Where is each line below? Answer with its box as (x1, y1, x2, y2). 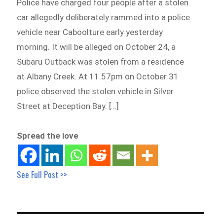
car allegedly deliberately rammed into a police (17, 12, 190, 23)
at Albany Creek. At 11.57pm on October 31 (17, 72, 179, 82)
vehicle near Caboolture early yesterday (17, 27, 163, 37)
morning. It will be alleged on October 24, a (17, 42, 176, 52)
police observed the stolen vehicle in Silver (17, 86, 174, 97)
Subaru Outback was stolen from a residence (17, 57, 184, 67)
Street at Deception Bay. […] (17, 101, 119, 111)
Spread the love (17, 131, 79, 141)
